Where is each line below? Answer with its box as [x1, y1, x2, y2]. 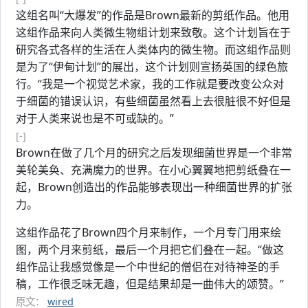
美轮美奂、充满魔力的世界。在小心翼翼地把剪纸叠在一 [16, 162, 291, 177]
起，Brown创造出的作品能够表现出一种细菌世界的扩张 [16, 179, 292, 195]
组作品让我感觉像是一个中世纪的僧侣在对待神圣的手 [16, 259, 280, 274]
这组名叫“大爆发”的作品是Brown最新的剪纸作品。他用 [16, 8, 289, 23]
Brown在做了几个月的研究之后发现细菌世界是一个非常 [16, 145, 292, 160]
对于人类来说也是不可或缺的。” [16, 111, 174, 126]
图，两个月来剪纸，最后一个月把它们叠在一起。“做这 [16, 242, 284, 257]
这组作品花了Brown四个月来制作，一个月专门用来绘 [16, 225, 281, 240]
